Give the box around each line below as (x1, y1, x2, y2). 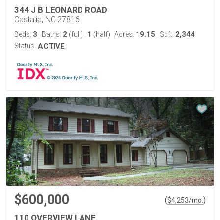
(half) (92, 30, 110, 38)
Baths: (42, 30, 63, 38)
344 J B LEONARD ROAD (14, 5, 107, 15)
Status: (14, 42, 36, 50)
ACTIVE (38, 42, 65, 51)
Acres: (114, 30, 136, 38)
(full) (67, 30, 84, 38)
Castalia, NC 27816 (14, 15, 80, 24)
